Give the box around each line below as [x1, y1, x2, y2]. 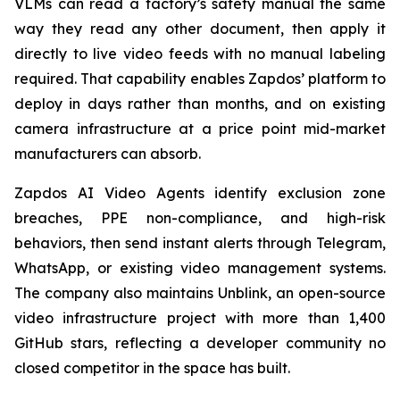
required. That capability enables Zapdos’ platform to [14, 69, 386, 87]
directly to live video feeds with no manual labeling [14, 44, 386, 62]
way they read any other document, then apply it [14, 19, 386, 37]
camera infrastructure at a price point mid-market [14, 119, 386, 137]
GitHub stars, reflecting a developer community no [14, 333, 386, 352]
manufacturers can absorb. [14, 144, 201, 162]
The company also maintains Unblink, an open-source [14, 283, 386, 302]
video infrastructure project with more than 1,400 [14, 308, 386, 327]
